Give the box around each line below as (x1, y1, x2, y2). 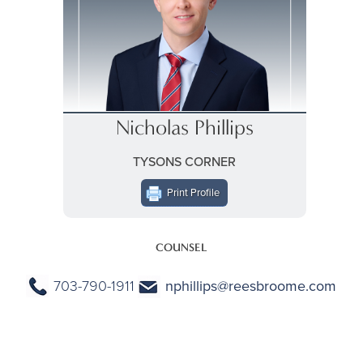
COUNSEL (155, 241, 207, 254)
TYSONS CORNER (133, 152, 237, 170)
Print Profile (167, 185, 220, 199)
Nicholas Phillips (115, 115, 254, 140)
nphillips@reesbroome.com (165, 275, 337, 296)
